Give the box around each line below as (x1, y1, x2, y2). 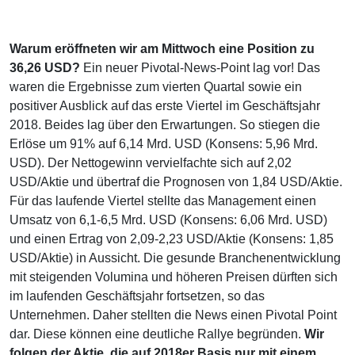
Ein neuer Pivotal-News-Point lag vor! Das (80, 60, 320, 74)
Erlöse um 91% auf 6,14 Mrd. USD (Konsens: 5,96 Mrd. (10, 136, 318, 151)
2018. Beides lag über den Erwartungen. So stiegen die (10, 117, 320, 132)
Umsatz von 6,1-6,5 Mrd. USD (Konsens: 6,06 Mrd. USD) (10, 212, 327, 227)
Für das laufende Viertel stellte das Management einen (10, 193, 316, 208)
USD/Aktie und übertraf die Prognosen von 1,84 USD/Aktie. (10, 174, 342, 189)
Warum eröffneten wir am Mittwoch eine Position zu (10, 41, 315, 55)
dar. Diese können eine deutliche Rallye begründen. (10, 326, 301, 341)
